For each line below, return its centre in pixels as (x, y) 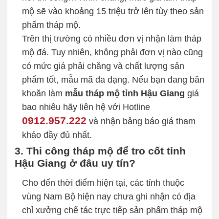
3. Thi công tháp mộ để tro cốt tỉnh (100, 151)
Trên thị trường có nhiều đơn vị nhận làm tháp (112, 38)
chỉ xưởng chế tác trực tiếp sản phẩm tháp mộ (112, 210)
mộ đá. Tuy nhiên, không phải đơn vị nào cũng (112, 52)
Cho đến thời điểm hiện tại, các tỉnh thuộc (103, 183)
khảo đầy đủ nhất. (57, 135)
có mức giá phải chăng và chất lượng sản (103, 66)
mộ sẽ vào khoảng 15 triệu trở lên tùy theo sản (113, 11)
